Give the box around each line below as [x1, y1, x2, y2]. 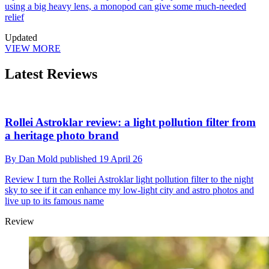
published [60, 154, 99, 165]
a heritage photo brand [5, 129, 119, 142]
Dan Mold [19, 154, 60, 165]
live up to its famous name [5, 196, 104, 207]
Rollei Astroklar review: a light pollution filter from [5, 116, 256, 129]
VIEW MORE [5, 43, 61, 53]
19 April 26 [99, 154, 142, 165]
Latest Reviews [5, 65, 97, 82]
